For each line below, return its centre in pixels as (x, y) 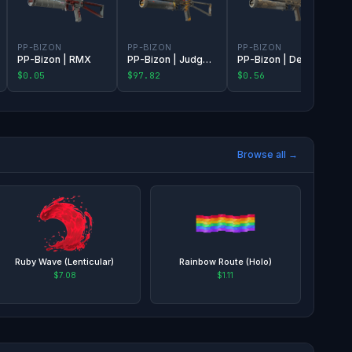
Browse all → (268, 154)
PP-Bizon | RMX (54, 59)
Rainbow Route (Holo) (225, 261)
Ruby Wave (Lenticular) (65, 261)
